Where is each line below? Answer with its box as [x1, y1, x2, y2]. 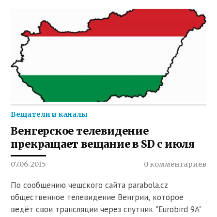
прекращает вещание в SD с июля [11, 137, 195, 151]
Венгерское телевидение [11, 124, 149, 138]
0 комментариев [143, 159, 206, 169]
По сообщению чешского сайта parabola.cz [11, 179, 169, 190]
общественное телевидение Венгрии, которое [11, 191, 184, 202]
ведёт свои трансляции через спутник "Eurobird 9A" [11, 203, 202, 215]
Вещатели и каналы [11, 109, 88, 119]
